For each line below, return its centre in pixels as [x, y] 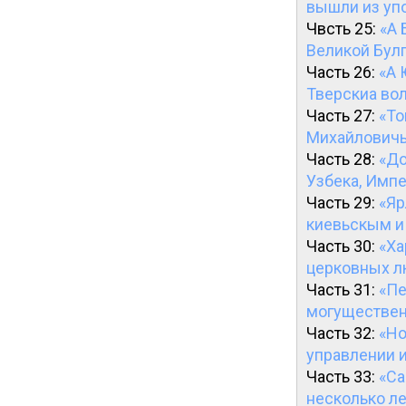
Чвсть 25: [343, 29]
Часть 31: [343, 290]
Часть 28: [343, 159]
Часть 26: [343, 72]
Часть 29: [343, 203]
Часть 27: [343, 116]
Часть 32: [343, 333]
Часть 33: [343, 377]
